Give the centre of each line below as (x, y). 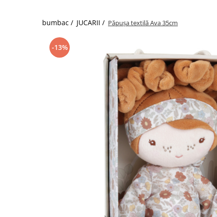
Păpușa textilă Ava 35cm (143, 23)
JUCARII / (92, 23)
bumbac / (59, 23)
